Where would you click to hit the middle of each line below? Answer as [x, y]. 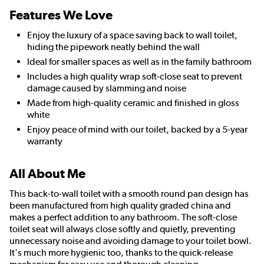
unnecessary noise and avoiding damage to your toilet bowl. [131, 241]
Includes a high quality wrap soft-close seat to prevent [135, 77]
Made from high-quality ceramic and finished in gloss [133, 103]
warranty [45, 141]
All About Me [47, 174]
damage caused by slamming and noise [107, 88]
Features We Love [61, 15]
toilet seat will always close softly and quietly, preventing [122, 229]
